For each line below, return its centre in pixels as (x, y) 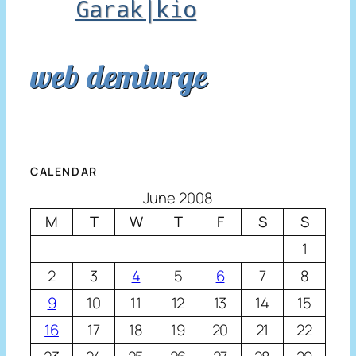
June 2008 (178, 198)
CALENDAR (64, 172)
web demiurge (119, 75)
